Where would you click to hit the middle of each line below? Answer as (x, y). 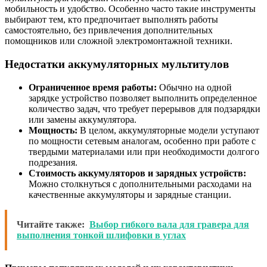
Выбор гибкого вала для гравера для (169, 224)
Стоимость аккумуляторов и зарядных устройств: (137, 173)
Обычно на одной (194, 87)
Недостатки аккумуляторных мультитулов (117, 64)
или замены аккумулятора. (83, 119)
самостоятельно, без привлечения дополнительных (109, 30)
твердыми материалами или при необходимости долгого (144, 151)
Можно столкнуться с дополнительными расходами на (140, 184)
